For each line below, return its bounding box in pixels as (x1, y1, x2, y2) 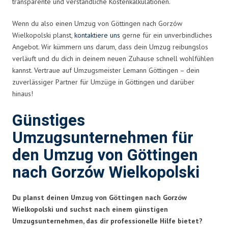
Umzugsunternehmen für (12, 126, 193, 150)
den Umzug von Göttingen (12, 144, 198, 167)
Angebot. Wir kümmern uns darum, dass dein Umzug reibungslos (12, 42, 208, 51)
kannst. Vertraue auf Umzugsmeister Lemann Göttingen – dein (12, 65, 199, 75)
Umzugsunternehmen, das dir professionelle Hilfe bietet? (12, 216, 203, 225)
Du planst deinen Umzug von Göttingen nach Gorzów (12, 192, 187, 202)
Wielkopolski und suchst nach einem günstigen (12, 204, 168, 214)
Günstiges (12, 109, 85, 132)
